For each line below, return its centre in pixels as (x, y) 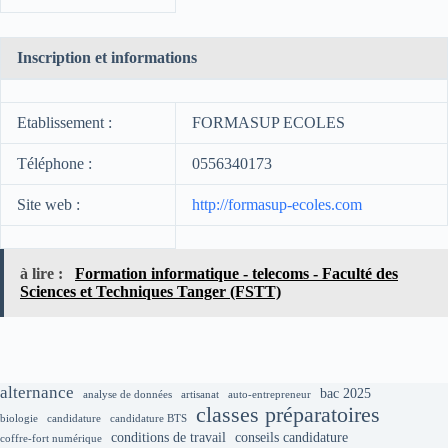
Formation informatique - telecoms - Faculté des (236, 273)
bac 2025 (345, 393)
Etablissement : (64, 122)
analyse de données (127, 394)
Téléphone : (54, 163)
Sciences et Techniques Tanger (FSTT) (150, 291)
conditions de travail (168, 437)
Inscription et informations (107, 57)
